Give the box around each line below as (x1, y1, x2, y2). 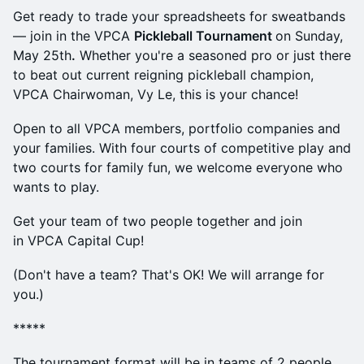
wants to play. (13, 179, 103, 195)
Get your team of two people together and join (13, 213, 302, 229)
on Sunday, (275, 28, 343, 44)
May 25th (13, 47, 71, 63)
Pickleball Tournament (134, 28, 275, 44)
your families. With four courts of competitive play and (13, 140, 351, 156)
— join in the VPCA (13, 28, 134, 44)
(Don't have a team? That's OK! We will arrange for (13, 266, 324, 283)
